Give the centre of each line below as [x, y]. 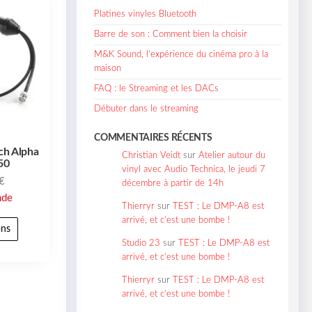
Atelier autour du [232, 155]
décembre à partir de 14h [173, 183]
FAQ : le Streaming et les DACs [157, 88]
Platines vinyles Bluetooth [146, 14]
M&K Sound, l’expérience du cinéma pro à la [181, 54]
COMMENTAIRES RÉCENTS [153, 138]
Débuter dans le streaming [147, 109]
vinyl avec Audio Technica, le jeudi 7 [194, 169]
